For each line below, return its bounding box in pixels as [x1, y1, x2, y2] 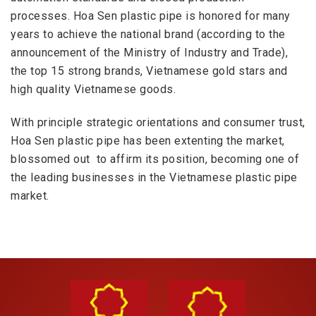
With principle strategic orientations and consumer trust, [11, 115, 305, 129]
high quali [11, 82, 61, 96]
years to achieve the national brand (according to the [11, 27, 286, 41]
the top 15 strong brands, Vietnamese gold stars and [11, 63, 288, 78]
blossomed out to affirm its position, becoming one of [11, 152, 299, 166]
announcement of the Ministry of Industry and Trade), [11, 45, 288, 59]
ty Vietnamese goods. [61, 82, 176, 96]
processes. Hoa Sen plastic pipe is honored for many [11, 8, 291, 23]
